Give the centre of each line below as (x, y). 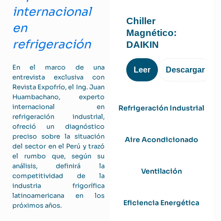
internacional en (58, 107)
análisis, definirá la (58, 166)
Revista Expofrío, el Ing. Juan (58, 87)
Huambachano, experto (58, 97)
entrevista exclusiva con (58, 77)
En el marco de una (58, 67)
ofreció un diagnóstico (58, 127)
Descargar (185, 70)
